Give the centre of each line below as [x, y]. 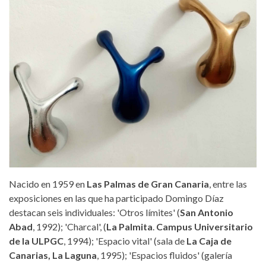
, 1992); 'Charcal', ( [69, 227]
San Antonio [207, 212]
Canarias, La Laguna [53, 255]
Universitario [224, 227]
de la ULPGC [36, 241]
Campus [174, 227]
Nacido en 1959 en [48, 184]
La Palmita [129, 227]
